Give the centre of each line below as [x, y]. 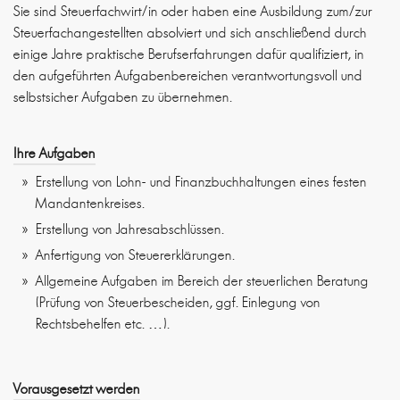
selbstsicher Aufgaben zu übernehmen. [123, 97]
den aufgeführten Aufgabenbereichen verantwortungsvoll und [188, 76]
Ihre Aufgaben [54, 154]
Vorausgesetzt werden [77, 389]
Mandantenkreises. [90, 204]
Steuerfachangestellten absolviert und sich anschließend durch [190, 33]
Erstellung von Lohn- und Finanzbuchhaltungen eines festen [201, 182]
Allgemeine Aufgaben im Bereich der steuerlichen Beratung [202, 281]
